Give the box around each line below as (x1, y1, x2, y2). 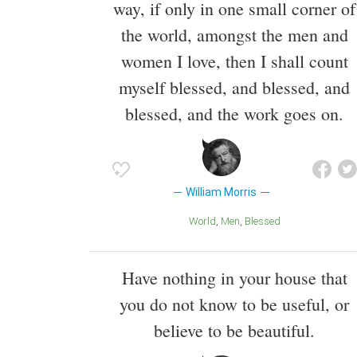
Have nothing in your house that (121, 265, 347, 289)
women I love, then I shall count (120, 49, 348, 73)
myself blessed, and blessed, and (119, 76, 350, 100)
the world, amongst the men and (120, 23, 348, 47)
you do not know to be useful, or (120, 292, 349, 316)
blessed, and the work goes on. (125, 102, 343, 126)
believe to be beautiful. (154, 318, 315, 342)
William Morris (186, 186, 257, 199)
